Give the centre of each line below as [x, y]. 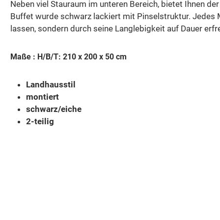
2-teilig [40, 121]
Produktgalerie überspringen [75, 202]
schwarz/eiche [54, 109]
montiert [42, 96]
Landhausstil [51, 84]
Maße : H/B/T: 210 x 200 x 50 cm [69, 56]
